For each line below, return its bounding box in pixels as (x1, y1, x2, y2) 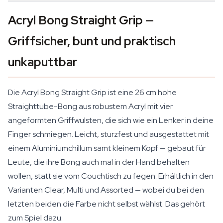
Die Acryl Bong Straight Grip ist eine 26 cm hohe (8, 87, 177, 98)
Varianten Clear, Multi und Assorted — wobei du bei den (8, 185, 204, 195)
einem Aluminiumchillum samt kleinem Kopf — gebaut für (8, 143, 206, 153)
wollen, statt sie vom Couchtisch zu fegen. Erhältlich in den (8, 171, 214, 181)
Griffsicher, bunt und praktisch (8, 33, 176, 49)
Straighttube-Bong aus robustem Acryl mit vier (8, 101, 173, 111)
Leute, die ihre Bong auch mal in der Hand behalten (8, 157, 190, 167)
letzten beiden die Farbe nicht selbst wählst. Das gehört (8, 199, 205, 209)
